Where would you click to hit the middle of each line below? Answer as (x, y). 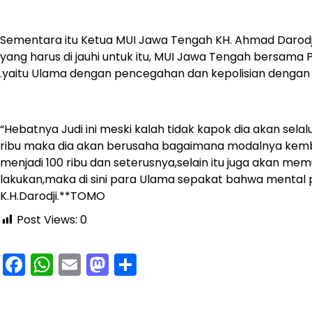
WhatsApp (110, 265)
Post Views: (47, 220)
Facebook (78, 265)
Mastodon (164, 265)
